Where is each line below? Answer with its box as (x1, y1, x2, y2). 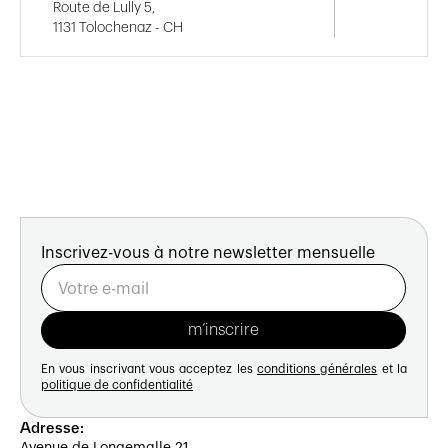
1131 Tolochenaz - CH (53, 20, 183, 35)
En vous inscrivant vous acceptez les (41, 362, 257, 375)
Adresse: (20, 418, 84, 436)
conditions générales (257, 362, 378, 375)
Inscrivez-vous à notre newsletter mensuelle (41, 244, 375, 261)
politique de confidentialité (41, 378, 193, 391)
